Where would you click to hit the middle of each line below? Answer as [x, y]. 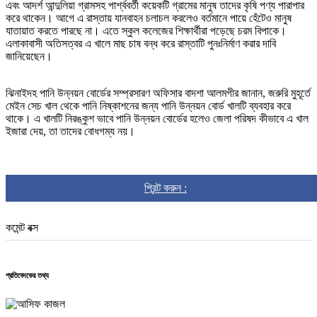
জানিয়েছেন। [29, 57]
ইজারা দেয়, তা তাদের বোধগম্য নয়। [70, 132]
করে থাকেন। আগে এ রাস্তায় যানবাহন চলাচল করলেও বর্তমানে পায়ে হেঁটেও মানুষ [149, 18]
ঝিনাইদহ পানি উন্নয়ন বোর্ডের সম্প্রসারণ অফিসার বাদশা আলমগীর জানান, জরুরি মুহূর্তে [158, 93]
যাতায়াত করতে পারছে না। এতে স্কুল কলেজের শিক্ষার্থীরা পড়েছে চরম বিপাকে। [146, 31]
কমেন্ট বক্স [22, 228]
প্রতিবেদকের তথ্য [27, 276]
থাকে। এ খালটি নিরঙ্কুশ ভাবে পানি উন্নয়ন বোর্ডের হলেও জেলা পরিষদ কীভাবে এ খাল [157, 119]
